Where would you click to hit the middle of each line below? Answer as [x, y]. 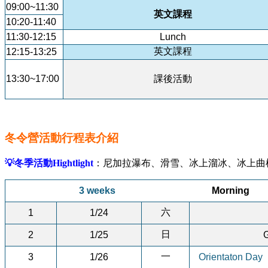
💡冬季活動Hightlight [49, 163]
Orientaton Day [231, 257]
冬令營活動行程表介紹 [62, 138]
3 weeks [97, 191]
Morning [230, 191]
